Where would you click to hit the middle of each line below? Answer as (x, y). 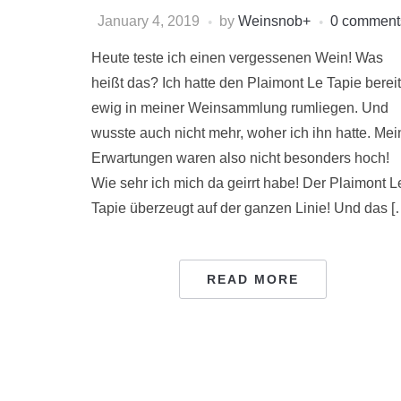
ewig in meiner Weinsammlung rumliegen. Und (240, 108)
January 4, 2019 (149, 21)
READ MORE (252, 280)
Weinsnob (270, 21)
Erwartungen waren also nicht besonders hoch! (240, 158)
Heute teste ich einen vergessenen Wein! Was (237, 58)
